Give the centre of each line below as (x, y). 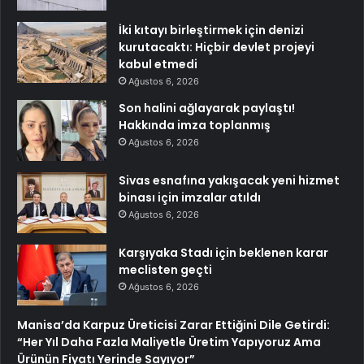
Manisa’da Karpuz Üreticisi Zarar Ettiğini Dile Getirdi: (173, 325)
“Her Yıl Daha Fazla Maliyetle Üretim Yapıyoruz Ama (169, 342)
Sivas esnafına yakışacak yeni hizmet (229, 181)
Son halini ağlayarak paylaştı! (207, 108)
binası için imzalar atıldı (190, 198)
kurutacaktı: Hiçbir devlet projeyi (217, 48)
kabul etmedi (158, 65)
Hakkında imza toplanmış (195, 126)
